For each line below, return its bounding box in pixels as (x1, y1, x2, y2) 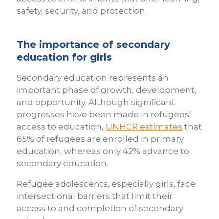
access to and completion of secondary (17, 203, 183, 213)
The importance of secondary (17, 38, 170, 50)
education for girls (17, 51, 112, 63)
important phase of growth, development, (17, 85, 197, 95)
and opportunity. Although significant (17, 97, 175, 107)
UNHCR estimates (106, 121, 182, 131)
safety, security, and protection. (17, 6, 147, 16)
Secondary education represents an (17, 72, 169, 83)
